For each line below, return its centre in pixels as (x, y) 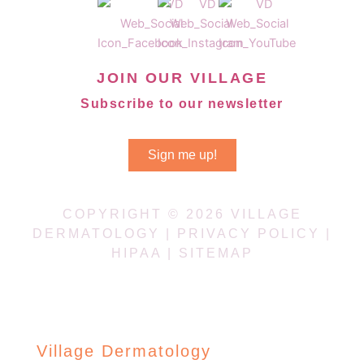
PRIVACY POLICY (249, 234)
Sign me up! (182, 155)
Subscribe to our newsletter (182, 104)
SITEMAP (216, 253)
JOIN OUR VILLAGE (182, 78)
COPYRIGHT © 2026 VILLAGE (182, 214)
